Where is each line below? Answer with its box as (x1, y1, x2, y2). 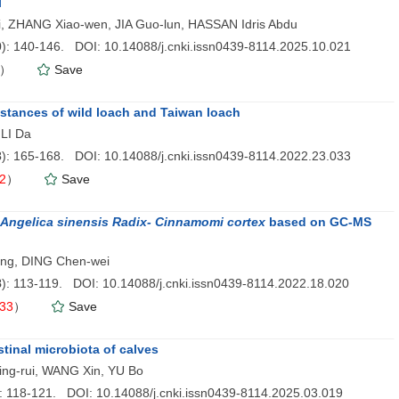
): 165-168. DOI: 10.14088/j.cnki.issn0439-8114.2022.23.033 (2, 149, 351, 163)
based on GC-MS (265, 215, 371, 229)
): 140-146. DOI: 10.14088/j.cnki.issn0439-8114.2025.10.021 (2, 39, 351, 53)
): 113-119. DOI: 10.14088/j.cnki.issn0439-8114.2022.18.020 (2, 276, 349, 290)
